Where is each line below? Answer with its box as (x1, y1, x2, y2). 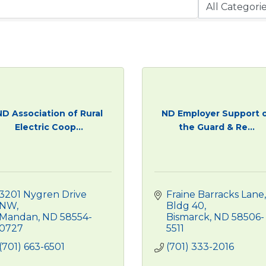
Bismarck (166, 211, 210, 223)
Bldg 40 (166, 200, 204, 211)
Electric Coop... (15, 121, 84, 132)
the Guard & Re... (179, 121, 255, 132)
